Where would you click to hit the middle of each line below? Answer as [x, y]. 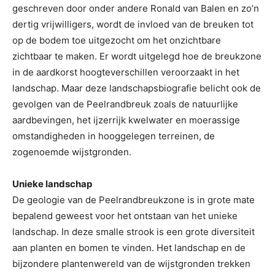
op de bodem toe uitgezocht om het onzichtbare [117, 40]
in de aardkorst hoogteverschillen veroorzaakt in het [126, 72]
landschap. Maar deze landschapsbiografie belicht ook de [137, 88]
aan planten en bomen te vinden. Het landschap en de [129, 247]
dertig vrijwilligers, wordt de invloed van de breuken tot [133, 24]
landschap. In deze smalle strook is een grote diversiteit [134, 231]
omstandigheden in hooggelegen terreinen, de [114, 136]
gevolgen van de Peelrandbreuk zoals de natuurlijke [125, 104]
